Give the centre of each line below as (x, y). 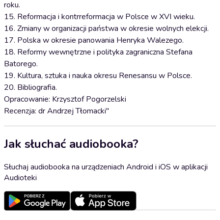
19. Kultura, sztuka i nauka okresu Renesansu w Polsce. (98, 76)
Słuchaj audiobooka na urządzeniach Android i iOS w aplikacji (106, 167)
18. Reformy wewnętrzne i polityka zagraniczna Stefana (98, 52)
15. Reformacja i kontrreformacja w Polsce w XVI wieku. (99, 17)
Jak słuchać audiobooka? (71, 144)
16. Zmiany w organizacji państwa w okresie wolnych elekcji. (106, 28)
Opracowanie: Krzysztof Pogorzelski (65, 99)
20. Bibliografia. (30, 87)
